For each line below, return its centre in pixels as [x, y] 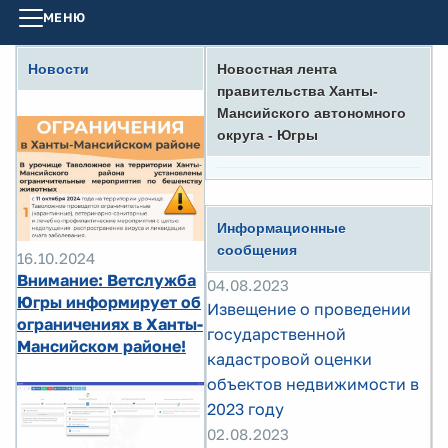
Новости [58, 69]
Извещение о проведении [309, 309]
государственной [276, 334]
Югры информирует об [109, 301]
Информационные [281, 228]
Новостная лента [277, 69]
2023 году [245, 409]
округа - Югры [267, 135]
